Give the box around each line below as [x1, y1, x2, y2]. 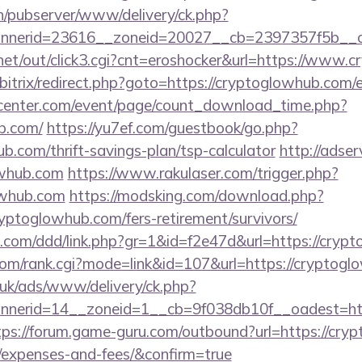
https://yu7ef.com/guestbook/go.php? [46, 118, 298, 137]
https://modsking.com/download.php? [69, 186, 324, 205]
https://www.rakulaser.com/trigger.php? [67, 163, 339, 183]
